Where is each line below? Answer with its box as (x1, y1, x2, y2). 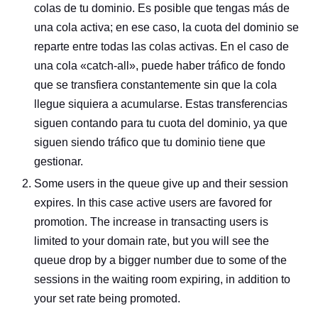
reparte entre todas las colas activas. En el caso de (34, 40, 289, 53)
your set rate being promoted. (34, 292, 180, 305)
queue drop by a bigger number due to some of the (34, 254, 287, 266)
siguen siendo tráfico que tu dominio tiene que (34, 136, 265, 148)
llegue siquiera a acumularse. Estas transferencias (34, 98, 287, 110)
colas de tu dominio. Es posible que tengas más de (34, 2, 290, 14)
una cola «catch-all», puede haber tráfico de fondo (34, 60, 285, 72)
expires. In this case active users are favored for (34, 197, 272, 209)
